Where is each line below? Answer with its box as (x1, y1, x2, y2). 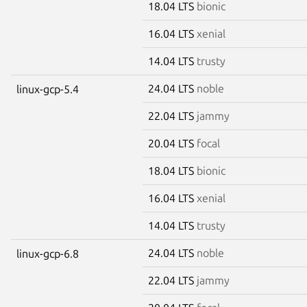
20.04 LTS (148, 136, 197, 149)
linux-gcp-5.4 (16, 82, 79, 95)
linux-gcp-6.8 (16, 247, 79, 260)
